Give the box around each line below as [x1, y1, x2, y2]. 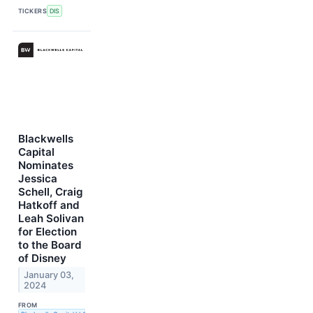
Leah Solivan [18, 211, 84, 225]
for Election [18, 224, 77, 238]
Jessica [18, 171, 57, 185]
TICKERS [18, 7, 48, 15]
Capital [18, 145, 54, 159]
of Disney [18, 251, 66, 265]
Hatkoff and [18, 198, 80, 212]
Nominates [18, 158, 73, 172]
